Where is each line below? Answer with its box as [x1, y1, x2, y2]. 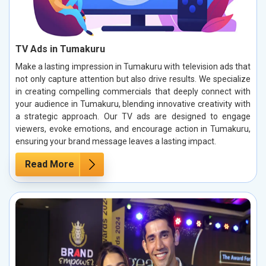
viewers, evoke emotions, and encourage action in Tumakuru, [15, 123, 251, 134]
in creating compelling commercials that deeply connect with [15, 86, 251, 96]
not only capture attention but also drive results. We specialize [15, 74, 251, 84]
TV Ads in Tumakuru [15, 43, 105, 55]
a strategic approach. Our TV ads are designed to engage [15, 111, 251, 121]
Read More [25, 158, 74, 170]
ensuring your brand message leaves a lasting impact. [15, 136, 216, 146]
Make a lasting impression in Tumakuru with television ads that [15, 61, 251, 71]
